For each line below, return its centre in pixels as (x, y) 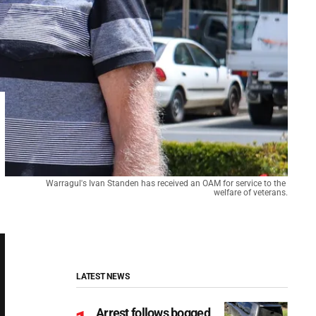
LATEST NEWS (103, 276)
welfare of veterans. (251, 193)
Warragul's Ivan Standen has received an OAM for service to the (166, 183)
